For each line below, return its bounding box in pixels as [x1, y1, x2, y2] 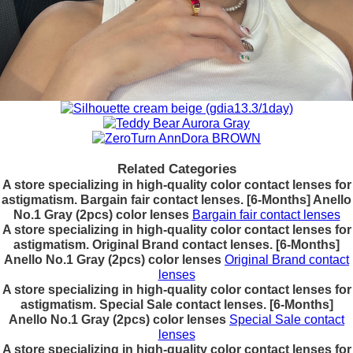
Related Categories [117, 161, 236, 176]
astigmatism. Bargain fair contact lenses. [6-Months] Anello [2, 192, 351, 206]
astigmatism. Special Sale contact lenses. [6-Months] [20, 297, 333, 311]
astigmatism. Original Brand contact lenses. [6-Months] [13, 237, 340, 251]
